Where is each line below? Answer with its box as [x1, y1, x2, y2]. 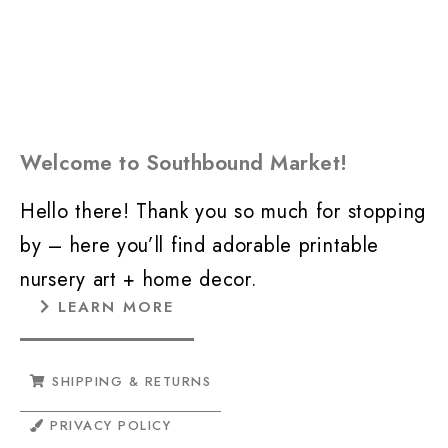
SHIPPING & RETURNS [52, 372, 211, 392]
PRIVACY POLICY [50, 416, 171, 436]
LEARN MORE [58, 296, 174, 319]
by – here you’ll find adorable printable [20, 231, 380, 261]
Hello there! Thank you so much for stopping [20, 197, 427, 227]
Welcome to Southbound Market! [20, 148, 348, 179]
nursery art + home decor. [20, 265, 258, 295]
